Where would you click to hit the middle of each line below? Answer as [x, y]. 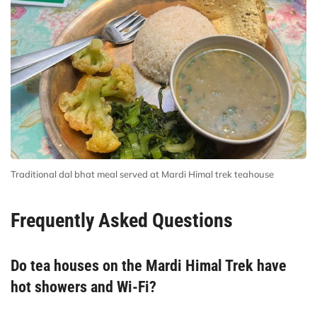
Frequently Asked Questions [122, 220]
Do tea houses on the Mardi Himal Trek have [149, 265]
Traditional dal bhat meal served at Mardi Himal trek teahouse [142, 174]
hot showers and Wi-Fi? [83, 287]
